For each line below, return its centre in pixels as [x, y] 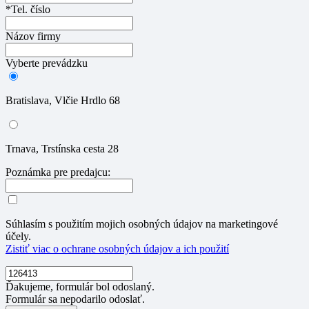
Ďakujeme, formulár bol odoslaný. [80, 287]
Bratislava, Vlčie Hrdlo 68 [63, 101]
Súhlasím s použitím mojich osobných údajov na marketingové [142, 224]
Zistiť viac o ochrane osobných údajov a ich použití [117, 249]
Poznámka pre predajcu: [58, 172]
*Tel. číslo [28, 10]
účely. [18, 237]
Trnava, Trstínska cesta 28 [62, 149]
